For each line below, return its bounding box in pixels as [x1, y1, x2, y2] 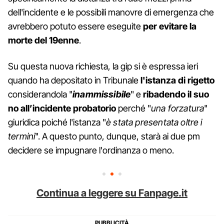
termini [8, 130, 35, 141]
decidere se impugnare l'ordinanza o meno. [8, 144, 174, 155]
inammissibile [72, 88, 131, 99]
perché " [116, 102, 151, 113]
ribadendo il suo [143, 88, 209, 99]
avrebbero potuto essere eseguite [8, 20, 143, 31]
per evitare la [143, 20, 196, 31]
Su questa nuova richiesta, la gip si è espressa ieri [8, 60, 198, 71]
